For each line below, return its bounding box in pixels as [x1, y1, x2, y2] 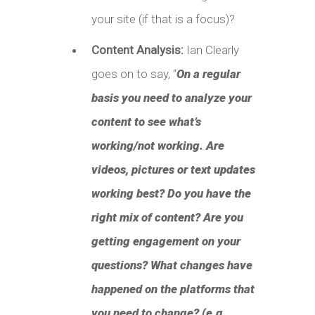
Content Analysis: [91, 42, 186, 57]
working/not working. [91, 138, 206, 153]
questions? [91, 257, 150, 272]
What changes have [150, 257, 252, 272]
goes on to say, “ [91, 66, 176, 81]
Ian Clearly [186, 42, 239, 57]
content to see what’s [91, 114, 201, 129]
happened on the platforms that [91, 281, 255, 296]
